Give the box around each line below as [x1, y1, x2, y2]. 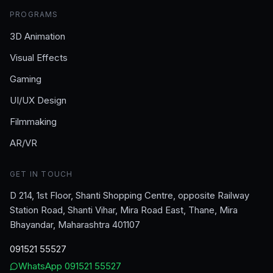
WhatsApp [18, 260, 65, 272]
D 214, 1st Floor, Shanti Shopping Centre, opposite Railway [10, 190, 249, 201]
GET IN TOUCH [10, 169, 73, 179]
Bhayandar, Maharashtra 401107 [10, 219, 140, 230]
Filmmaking [10, 116, 57, 127]
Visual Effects [10, 52, 68, 63]
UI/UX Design [10, 94, 66, 106]
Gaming [10, 73, 41, 85]
